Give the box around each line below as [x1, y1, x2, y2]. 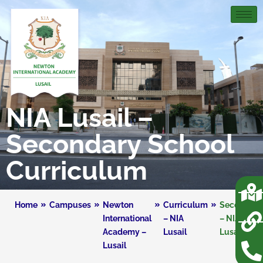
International [103, 213, 151, 223]
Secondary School [6, 128, 234, 160]
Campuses [49, 200, 91, 210]
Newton [103, 200, 133, 210]
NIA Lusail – [6, 102, 153, 133]
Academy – [103, 227, 146, 237]
